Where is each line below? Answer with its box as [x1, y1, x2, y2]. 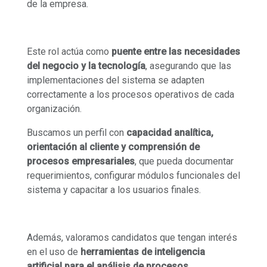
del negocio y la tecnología [27, 60, 145, 72]
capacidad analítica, [126, 126, 213, 138]
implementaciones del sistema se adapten [27, 74, 204, 86]
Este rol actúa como [27, 45, 111, 57]
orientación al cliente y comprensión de [27, 141, 200, 153]
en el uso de [27, 246, 80, 257]
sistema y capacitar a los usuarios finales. [27, 184, 201, 195]
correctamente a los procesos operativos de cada [27, 88, 234, 100]
